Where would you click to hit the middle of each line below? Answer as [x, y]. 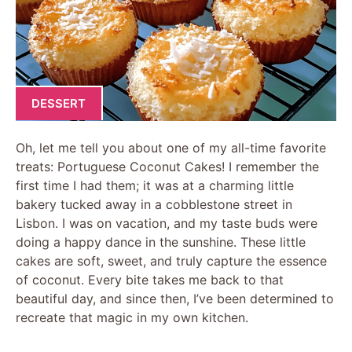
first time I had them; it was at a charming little [155, 185]
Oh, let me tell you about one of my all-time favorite [171, 147]
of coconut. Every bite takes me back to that [150, 279]
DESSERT [59, 103]
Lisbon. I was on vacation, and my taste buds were [167, 223]
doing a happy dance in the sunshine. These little [161, 242]
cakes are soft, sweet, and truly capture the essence [171, 260]
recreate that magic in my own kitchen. [132, 317]
